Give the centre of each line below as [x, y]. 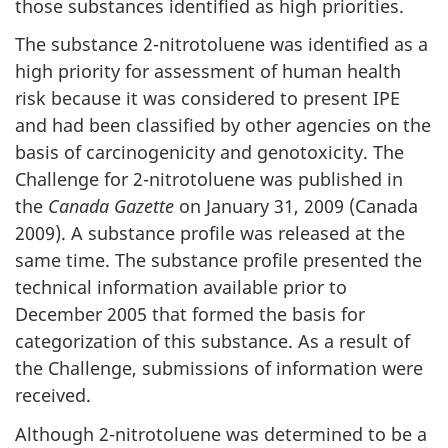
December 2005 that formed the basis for [190, 314]
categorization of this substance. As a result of [212, 341]
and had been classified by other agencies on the [223, 125]
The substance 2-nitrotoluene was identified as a [221, 44]
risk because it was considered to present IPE [207, 98]
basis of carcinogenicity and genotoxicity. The [209, 152]
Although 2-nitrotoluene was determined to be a [221, 433]
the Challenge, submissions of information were [219, 368]
